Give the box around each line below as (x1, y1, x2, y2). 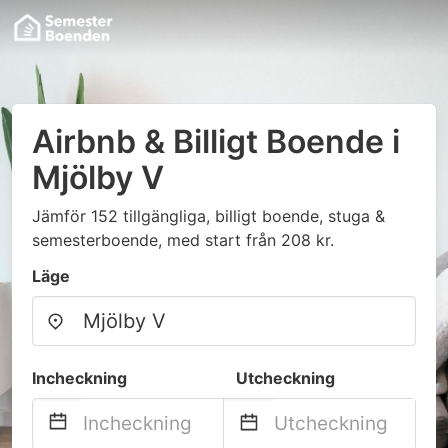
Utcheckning (236, 368, 335, 388)
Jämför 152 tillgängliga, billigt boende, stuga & (32, 206, 385, 226)
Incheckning (32, 368, 127, 388)
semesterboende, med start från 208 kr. (32, 230, 334, 250)
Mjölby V (32, 158, 164, 197)
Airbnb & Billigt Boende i (32, 122, 400, 161)
